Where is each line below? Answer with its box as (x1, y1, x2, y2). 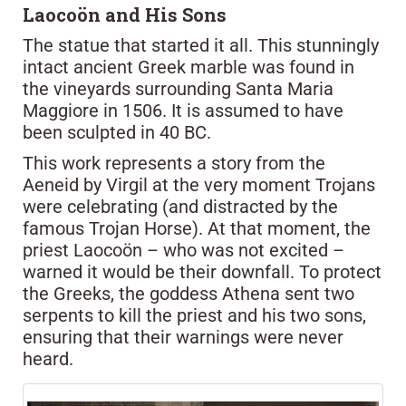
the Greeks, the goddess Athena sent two (23, 282, 354, 304)
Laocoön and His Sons (23, 2, 227, 26)
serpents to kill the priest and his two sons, (23, 304, 366, 326)
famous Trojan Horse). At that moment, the (23, 217, 371, 239)
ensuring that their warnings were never (23, 325, 343, 348)
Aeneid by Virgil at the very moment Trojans (23, 173, 375, 196)
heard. (23, 347, 73, 370)
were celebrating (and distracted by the (23, 195, 338, 217)
